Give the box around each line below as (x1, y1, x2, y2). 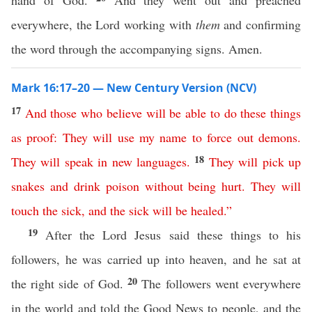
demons (258, 129, 298, 146)
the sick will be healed (110, 202, 224, 219)
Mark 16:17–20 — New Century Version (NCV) (11, 80, 256, 95)
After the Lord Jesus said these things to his (45, 226, 302, 243)
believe (106, 104, 142, 121)
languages (136, 153, 187, 170)
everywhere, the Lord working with (11, 16, 196, 33)
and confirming (219, 16, 302, 33)
